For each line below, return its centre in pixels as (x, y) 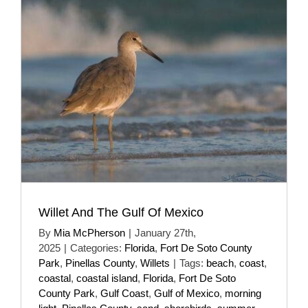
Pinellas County (100, 263)
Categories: (97, 247)
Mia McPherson (89, 232)
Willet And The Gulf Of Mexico (121, 212)
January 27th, (165, 232)
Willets (155, 263)
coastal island (107, 278)
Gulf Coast (124, 293)
